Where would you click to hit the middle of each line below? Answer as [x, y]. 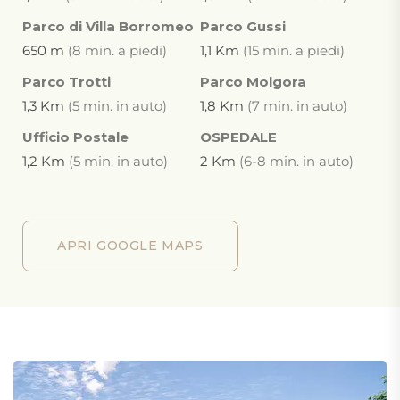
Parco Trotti [67, 82]
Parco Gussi [243, 26]
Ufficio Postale [75, 137]
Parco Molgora [253, 82]
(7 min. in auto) [296, 106]
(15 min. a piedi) [292, 50]
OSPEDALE [238, 137]
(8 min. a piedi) [116, 50]
